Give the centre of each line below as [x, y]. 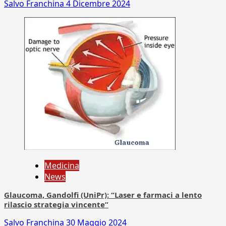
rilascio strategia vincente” [56, 204]
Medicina [62, 165]
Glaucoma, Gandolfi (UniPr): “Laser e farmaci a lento [103, 194]
